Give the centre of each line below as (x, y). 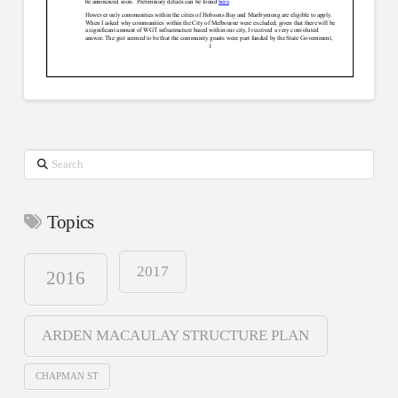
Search (40, 158)
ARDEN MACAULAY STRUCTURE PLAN (176, 336)
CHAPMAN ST (68, 376)
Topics (70, 223)
